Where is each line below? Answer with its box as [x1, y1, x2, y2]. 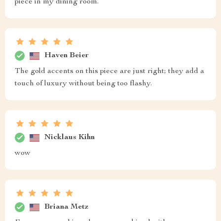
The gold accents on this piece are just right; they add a [15, 68, 204, 76]
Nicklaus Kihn [44, 133, 95, 142]
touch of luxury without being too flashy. [15, 80, 152, 88]
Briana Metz [44, 203, 88, 211]
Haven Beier [44, 51, 89, 60]
